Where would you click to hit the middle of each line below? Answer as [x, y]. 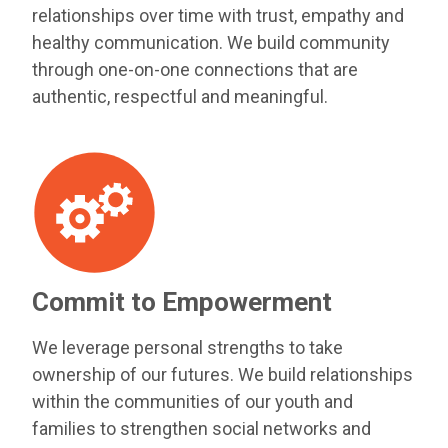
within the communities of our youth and [192, 402]
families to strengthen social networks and [201, 429]
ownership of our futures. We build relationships [222, 375]
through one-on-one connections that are [195, 70]
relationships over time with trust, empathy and [218, 16]
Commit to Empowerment [182, 302]
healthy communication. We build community [211, 43]
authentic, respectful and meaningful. [180, 97]
